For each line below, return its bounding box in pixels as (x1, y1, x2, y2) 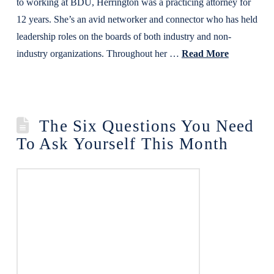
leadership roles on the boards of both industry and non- (16, 31, 231, 42)
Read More (181, 48, 229, 59)
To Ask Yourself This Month (16, 135, 228, 153)
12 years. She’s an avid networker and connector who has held (16, 14, 257, 24)
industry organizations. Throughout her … (16, 48, 182, 59)
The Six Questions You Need (39, 117, 254, 135)
